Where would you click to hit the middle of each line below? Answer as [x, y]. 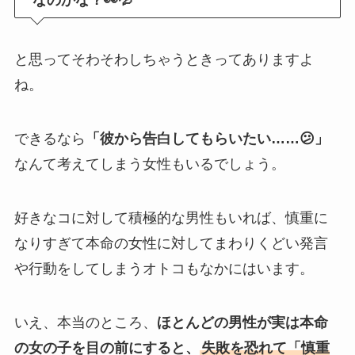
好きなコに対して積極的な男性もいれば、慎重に [171, 218]
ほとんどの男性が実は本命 [242, 322]
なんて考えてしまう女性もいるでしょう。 [149, 164]
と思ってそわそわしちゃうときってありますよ [164, 60]
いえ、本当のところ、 [85, 322]
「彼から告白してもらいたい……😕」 [207, 138]
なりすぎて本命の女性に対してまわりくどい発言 [171, 243]
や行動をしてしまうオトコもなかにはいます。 [164, 268]
